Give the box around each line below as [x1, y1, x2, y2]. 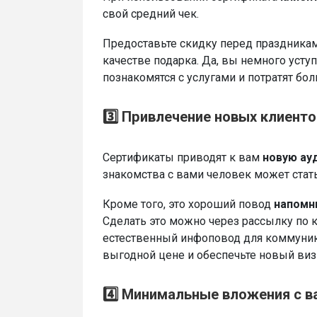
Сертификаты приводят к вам [103, 150, 263, 164]
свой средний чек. [103, 6, 199, 21]
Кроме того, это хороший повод [103, 197, 274, 211]
